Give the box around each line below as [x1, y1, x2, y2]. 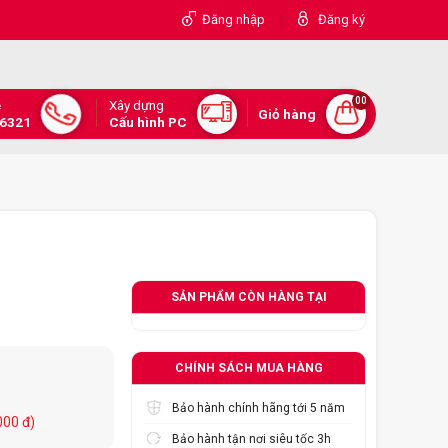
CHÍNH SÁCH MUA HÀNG [174, 361, 323, 376]
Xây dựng [108, 97, 164, 113]
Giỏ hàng [258, 105, 316, 122]
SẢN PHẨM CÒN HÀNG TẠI [170, 290, 327, 305]
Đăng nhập [202, 12, 265, 27]
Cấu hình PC [108, 114, 187, 130]
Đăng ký [318, 12, 365, 27]
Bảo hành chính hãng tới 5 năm [172, 401, 345, 416]
